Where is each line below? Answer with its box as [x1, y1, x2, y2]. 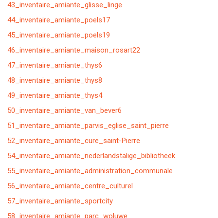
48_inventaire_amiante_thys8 [7, 76, 102, 85]
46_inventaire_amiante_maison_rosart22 [7, 46, 140, 54]
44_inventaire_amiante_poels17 [7, 16, 110, 24]
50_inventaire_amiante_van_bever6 [7, 106, 122, 115]
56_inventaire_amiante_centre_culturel [7, 182, 133, 190]
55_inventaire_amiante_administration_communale [7, 166, 173, 175]
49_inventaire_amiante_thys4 [7, 91, 102, 100]
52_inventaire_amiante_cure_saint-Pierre [7, 136, 140, 145]
